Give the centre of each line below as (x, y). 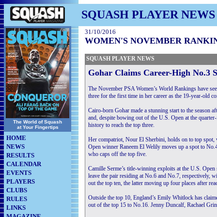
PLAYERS (21, 181)
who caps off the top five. (117, 154)
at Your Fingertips (38, 127)
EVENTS (19, 173)
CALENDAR (24, 164)
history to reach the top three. (121, 125)
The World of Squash (38, 122)
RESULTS (20, 155)
